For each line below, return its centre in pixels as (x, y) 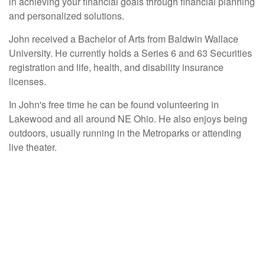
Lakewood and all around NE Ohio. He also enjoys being (128, 119)
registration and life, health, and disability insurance (116, 67)
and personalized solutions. (68, 16)
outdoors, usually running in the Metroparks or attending (125, 133)
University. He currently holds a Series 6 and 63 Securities (130, 53)
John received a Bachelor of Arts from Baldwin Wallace (124, 39)
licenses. (28, 81)
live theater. (34, 147)
